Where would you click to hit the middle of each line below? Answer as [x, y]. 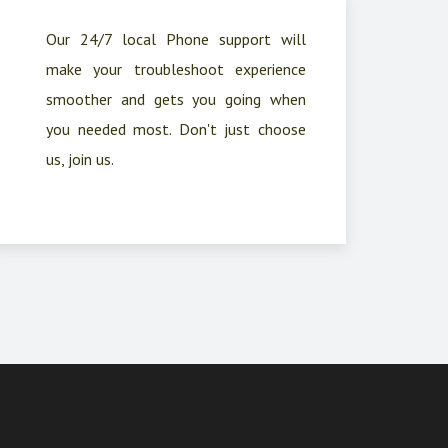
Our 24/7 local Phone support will [176, 39]
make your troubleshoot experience [176, 69]
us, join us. [80, 159]
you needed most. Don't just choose [176, 129]
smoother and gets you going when [176, 99]
